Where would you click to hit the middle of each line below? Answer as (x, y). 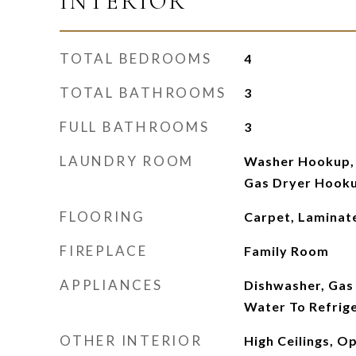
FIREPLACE (104, 251)
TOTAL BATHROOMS (143, 93)
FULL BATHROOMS (135, 127)
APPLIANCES (111, 285)
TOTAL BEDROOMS (136, 58)
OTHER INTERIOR (131, 341)
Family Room (286, 251)
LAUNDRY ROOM (127, 161)
